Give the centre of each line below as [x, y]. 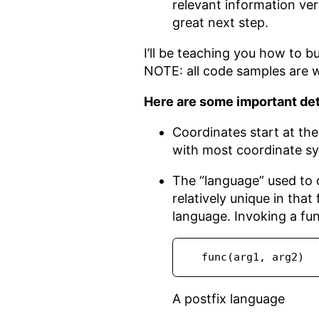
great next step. [220, 23]
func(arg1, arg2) [253, 257]
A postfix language [229, 299]
